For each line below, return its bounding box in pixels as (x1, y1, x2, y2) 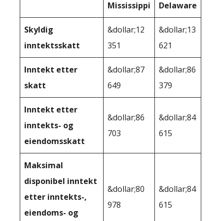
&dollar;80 (108, 183, 145, 194)
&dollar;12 (108, 24, 145, 35)
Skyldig (24, 24, 53, 35)
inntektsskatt (24, 39, 80, 51)
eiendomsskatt (24, 135, 85, 147)
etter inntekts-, (24, 191, 87, 202)
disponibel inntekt (24, 175, 97, 186)
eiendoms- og (24, 207, 78, 218)
